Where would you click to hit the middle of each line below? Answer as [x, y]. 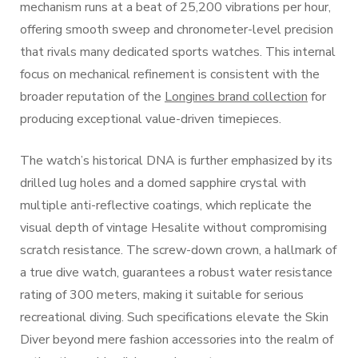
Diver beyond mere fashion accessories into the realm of [177, 340]
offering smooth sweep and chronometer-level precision [177, 30]
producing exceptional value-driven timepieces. [151, 119]
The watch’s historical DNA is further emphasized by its [176, 161]
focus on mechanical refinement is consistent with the [170, 74]
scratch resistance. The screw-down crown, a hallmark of [178, 250]
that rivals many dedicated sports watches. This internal [178, 52]
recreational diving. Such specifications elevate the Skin [174, 317]
